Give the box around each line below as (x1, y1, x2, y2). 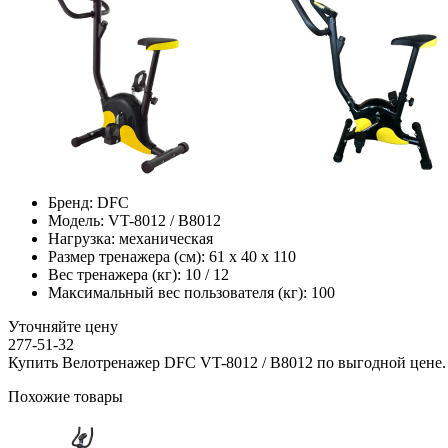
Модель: (48, 211, 104, 229)
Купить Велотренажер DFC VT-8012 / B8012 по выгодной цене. (8, 353, 446, 371)
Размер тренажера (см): (48, 247, 205, 265)
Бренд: (48, 193, 93, 211)
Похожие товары (8, 387, 123, 405)
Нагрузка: (48, 229, 115, 247)
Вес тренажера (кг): (48, 265, 181, 283)
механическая (115, 229, 213, 247)
